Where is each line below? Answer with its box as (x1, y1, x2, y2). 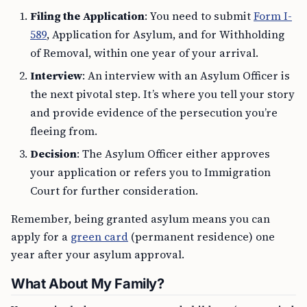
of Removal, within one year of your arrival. (30, 45, 258, 60)
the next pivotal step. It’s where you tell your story (30, 86, 295, 101)
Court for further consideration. (30, 183, 198, 198)
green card (71, 229, 128, 244)
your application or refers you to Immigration (30, 164, 271, 180)
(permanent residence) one (128, 229, 275, 244)
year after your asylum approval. (11, 247, 184, 262)
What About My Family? (11, 275, 164, 292)
